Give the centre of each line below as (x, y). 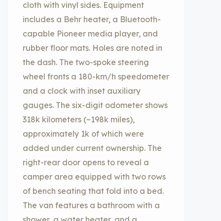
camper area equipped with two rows (94, 177)
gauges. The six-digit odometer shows (95, 105)
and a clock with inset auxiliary (82, 91)
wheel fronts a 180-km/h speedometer (96, 76)
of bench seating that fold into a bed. (93, 191)
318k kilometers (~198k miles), (79, 119)
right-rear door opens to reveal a (86, 162)
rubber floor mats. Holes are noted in (92, 48)
